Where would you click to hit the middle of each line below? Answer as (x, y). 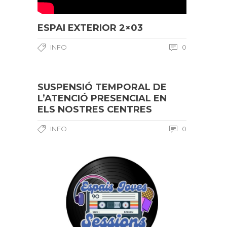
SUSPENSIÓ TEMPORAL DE (102, 87)
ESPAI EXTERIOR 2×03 (90, 28)
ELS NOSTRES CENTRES (95, 110)
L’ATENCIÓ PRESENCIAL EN (102, 99)
